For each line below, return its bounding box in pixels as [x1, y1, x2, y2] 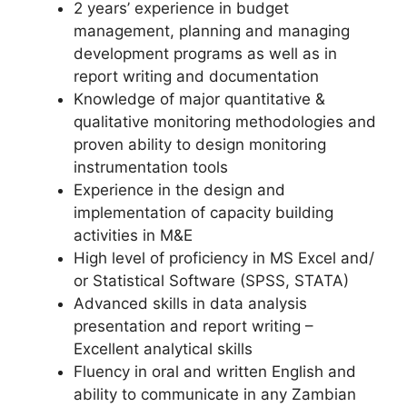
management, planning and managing [74, 22, 350, 40]
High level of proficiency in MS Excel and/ [74, 249, 374, 267]
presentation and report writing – [74, 317, 313, 335]
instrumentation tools [74, 158, 228, 176]
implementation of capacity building [74, 203, 333, 222]
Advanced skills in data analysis [74, 294, 307, 313]
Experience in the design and [74, 181, 285, 199]
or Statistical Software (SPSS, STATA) [74, 272, 349, 290]
